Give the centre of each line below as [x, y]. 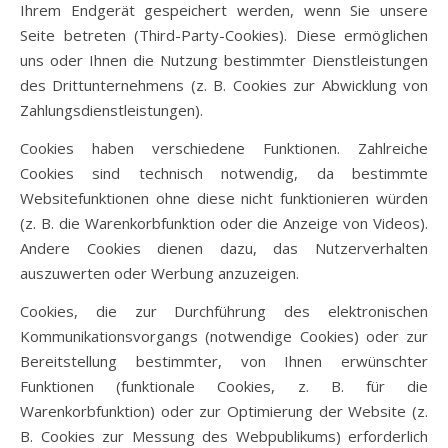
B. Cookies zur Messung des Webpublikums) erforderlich [224, 436]
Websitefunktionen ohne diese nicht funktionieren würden [224, 198]
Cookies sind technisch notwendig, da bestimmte [224, 173]
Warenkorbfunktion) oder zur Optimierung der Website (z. [224, 411]
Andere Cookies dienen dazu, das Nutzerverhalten [224, 248]
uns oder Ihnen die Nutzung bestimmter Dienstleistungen [224, 60]
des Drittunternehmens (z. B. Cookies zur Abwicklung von [224, 85]
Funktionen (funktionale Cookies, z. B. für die [224, 386]
